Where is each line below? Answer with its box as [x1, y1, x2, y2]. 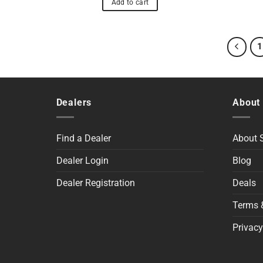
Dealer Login [56, 154, 109, 166]
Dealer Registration [56, 177, 135, 188]
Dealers [56, 97, 92, 109]
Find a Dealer [56, 132, 111, 144]
